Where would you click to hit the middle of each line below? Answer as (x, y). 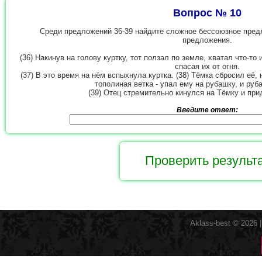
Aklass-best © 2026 (224, 223)
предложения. (208, 40)
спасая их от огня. (208, 67)
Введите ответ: (208, 110)
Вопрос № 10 (208, 13)
